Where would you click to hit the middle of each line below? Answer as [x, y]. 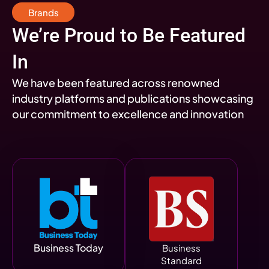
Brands [43, 12]
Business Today [68, 248]
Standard [181, 260]
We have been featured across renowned [116, 83]
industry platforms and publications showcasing [133, 98]
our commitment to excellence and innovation [128, 114]
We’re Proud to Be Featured [129, 35]
